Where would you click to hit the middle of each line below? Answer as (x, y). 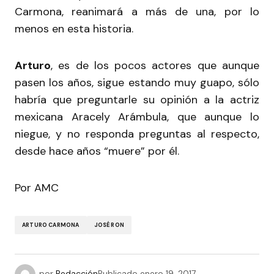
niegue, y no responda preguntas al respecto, (137, 134)
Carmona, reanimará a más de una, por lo (137, 12)
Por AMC (37, 188)
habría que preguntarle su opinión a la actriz (137, 100)
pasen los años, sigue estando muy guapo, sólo (137, 83)
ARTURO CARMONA (51, 225)
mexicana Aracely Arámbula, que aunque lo (137, 117)
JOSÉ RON (109, 225)
